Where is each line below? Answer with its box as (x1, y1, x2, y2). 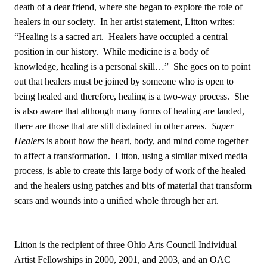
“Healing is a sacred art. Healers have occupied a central (14, 32, 228, 42)
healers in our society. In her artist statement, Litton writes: (14, 17, 235, 27)
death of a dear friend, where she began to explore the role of (14, 2, 243, 13)
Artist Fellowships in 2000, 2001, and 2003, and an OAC (14, 254, 231, 265)
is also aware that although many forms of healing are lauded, (14, 106, 244, 117)
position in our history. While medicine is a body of (14, 46, 209, 57)
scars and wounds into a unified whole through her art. (14, 195, 219, 206)
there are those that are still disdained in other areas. (14, 121, 212, 132)
